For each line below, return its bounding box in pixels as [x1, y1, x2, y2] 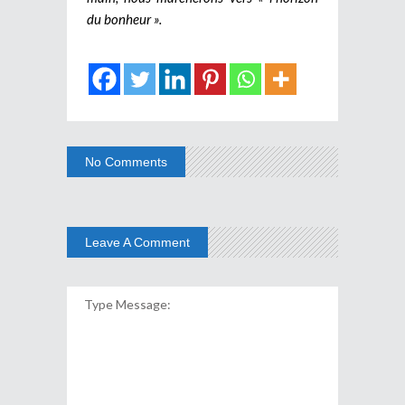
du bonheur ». [87, 10, 165, 27]
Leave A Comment [85, 234, 190, 250]
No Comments [85, 154, 167, 169]
